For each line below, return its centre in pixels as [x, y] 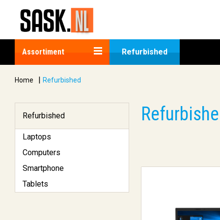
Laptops [37, 137]
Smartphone [43, 168]
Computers [41, 152]
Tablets [35, 184]
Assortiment [43, 52]
